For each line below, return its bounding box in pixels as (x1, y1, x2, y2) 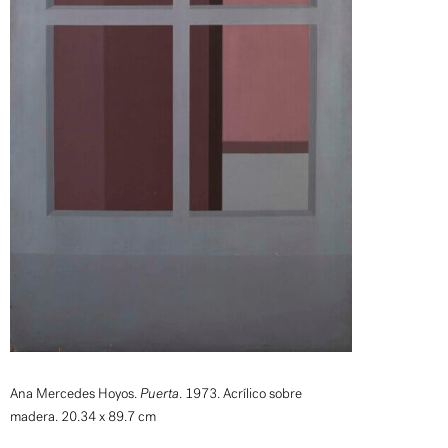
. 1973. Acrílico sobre (179, 385, 302, 403)
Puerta (140, 385, 179, 403)
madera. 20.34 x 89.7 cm (10, 408, 156, 426)
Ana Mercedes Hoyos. (10, 385, 140, 403)
